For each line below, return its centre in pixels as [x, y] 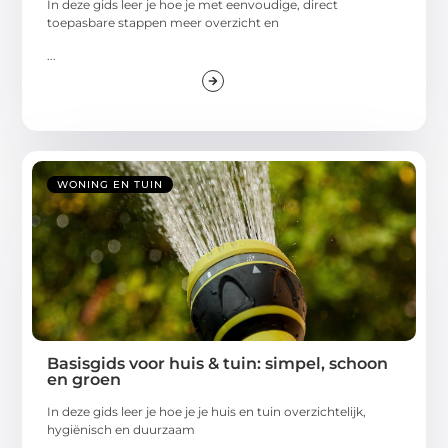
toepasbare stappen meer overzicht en [163, 23]
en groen [84, 379]
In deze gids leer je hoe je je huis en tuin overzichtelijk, [207, 411]
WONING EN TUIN [110, 184]
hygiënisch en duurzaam [121, 429]
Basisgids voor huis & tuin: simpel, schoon [218, 363]
